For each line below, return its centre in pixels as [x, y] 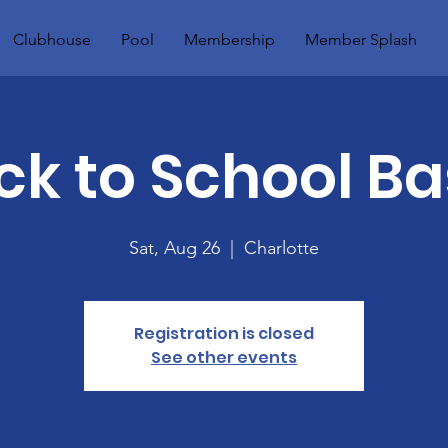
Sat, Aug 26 [174, 248]
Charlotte [281, 248]
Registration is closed [224, 333]
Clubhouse [52, 39]
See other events [224, 357]
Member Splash [361, 39]
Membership [229, 39]
